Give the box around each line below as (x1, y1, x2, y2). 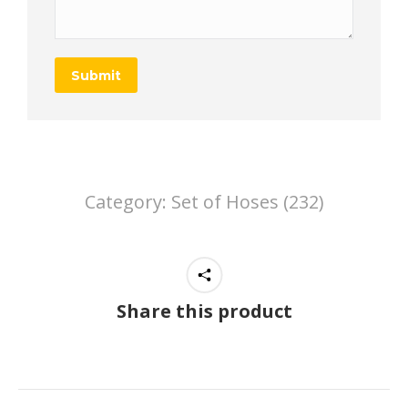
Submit (71, 66, 121, 84)
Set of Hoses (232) (170, 189, 324, 214)
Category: (84, 189, 171, 214)
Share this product (116, 298, 292, 323)
